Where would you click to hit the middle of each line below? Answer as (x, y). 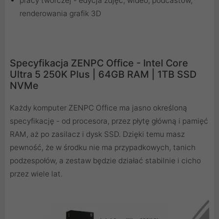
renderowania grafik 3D (60, 13)
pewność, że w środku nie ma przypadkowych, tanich (103, 147)
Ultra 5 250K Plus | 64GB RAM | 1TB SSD (103, 74)
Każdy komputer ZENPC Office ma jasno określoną (99, 108)
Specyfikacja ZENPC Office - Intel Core (99, 63)
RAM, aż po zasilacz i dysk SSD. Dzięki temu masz (97, 134)
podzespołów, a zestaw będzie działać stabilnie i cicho (105, 160)
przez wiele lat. (36, 174)
